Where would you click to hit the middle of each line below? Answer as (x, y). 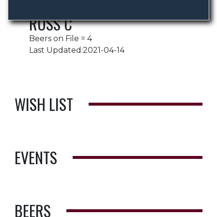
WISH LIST (44, 104)
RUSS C (51, 23)
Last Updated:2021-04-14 (77, 50)
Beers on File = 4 (61, 39)
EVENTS (36, 157)
